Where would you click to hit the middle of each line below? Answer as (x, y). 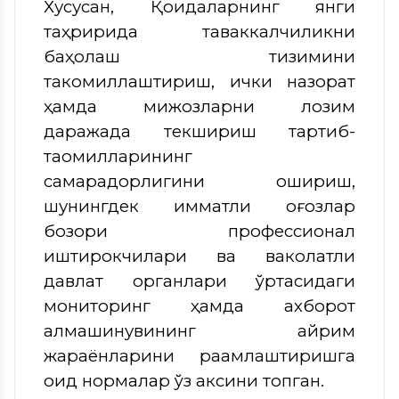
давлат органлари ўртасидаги (199, 281)
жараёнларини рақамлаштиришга (199, 355)
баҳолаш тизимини (199, 56)
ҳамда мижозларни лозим (199, 106)
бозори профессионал (199, 231)
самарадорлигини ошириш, (199, 181)
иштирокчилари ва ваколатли (199, 256)
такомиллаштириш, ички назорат (199, 81)
